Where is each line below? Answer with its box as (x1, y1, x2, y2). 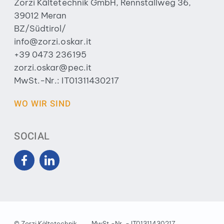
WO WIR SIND (14, 97, 71, 110)
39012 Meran (14, 10, 67, 21)
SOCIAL (14, 129, 50, 144)
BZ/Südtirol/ (14, 23, 66, 34)
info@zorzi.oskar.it (14, 36, 91, 47)
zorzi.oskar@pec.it (14, 62, 91, 73)
